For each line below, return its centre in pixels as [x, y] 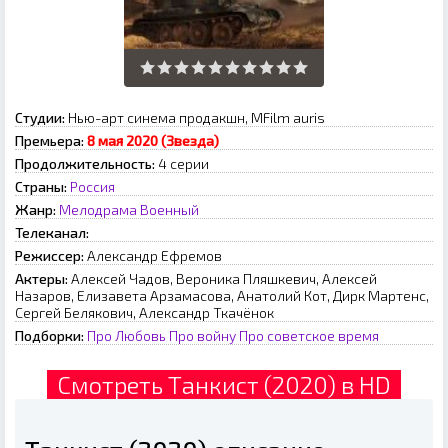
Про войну [202, 335]
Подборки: [49, 335]
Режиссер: [49, 255]
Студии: [40, 117]
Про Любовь [126, 335]
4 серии [182, 163]
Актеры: [41, 278]
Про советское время [309, 335]
